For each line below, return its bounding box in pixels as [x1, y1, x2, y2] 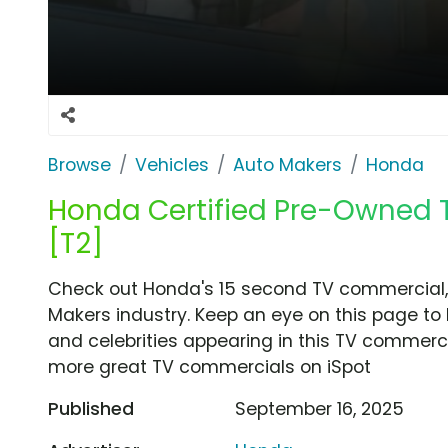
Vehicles [135, 152, 209, 177]
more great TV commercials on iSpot [48, 354, 371, 379]
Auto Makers [233, 152, 342, 177]
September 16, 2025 [235, 396, 405, 421]
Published [48, 396, 134, 421]
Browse [48, 152, 111, 177]
